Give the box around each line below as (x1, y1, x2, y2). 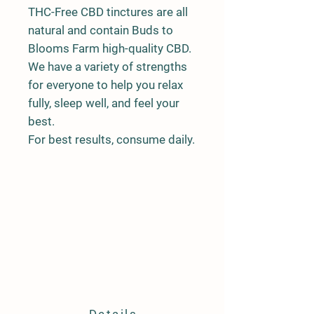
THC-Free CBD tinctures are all (28, 5, 188, 19)
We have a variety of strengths (28, 60, 187, 74)
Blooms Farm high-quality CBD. (28, 41, 191, 55)
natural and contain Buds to (28, 23, 173, 37)
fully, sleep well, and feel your (28, 96, 179, 110)
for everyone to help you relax (28, 78, 183, 92)
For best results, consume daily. (28, 132, 195, 146)
